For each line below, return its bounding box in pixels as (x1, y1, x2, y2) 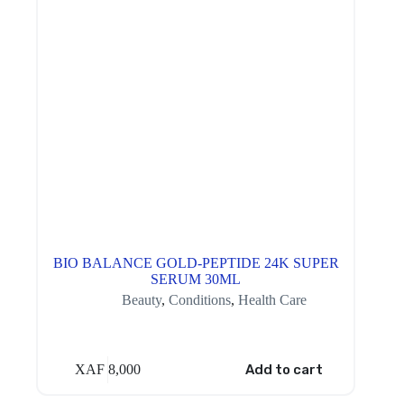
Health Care (237, 292, 307, 308)
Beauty (121, 292, 161, 308)
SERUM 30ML (151, 271, 242, 288)
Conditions (168, 292, 231, 308)
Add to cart (244, 361, 323, 378)
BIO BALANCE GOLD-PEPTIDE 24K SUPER (52, 255, 339, 271)
